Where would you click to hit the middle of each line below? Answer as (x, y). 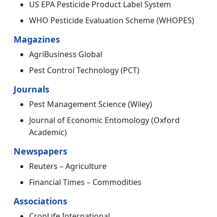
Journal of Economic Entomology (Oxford (104, 120)
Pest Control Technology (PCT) (84, 70)
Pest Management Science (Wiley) (91, 104)
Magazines (37, 39)
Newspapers (40, 151)
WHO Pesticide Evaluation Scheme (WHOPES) (112, 21)
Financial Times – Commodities (85, 182)
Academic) (48, 132)
